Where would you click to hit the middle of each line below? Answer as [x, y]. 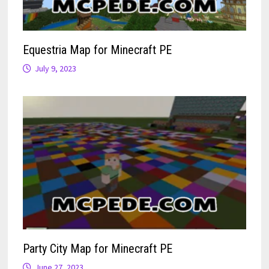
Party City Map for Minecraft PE [97, 248]
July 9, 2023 [55, 69]
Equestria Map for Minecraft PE [97, 50]
